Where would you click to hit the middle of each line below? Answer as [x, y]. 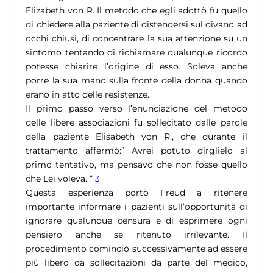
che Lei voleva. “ [59, 179]
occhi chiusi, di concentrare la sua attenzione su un [136, 39]
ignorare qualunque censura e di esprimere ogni [136, 221]
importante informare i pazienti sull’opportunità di [136, 207]
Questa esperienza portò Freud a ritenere [136, 193]
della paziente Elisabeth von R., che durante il [136, 137]
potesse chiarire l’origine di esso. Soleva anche [136, 67]
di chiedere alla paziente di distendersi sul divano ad [136, 25]
